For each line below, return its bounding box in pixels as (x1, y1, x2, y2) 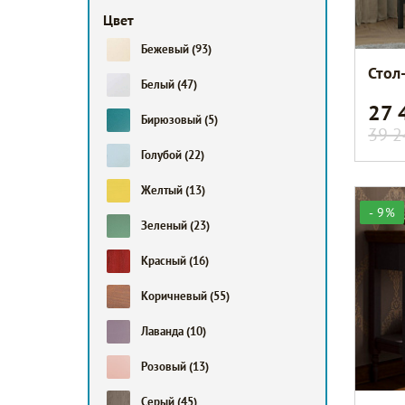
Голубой (141, 147, 185, 163)
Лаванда (141, 324, 187, 339)
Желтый (141, 183, 186, 198)
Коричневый (141, 288, 211, 304)
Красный (141, 253, 190, 268)
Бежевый (141, 42, 193, 57)
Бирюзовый (141, 112, 205, 127)
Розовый (141, 359, 190, 374)
